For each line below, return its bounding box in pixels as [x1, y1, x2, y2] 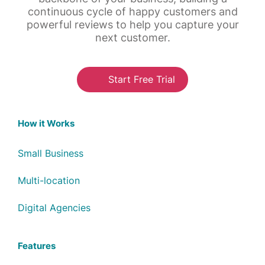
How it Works [18, 117, 75, 129]
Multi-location [18, 174, 80, 186]
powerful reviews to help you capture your [26, 18, 239, 31]
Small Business [18, 147, 83, 159]
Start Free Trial [108, 73, 175, 86]
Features [18, 240, 56, 251]
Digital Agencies [18, 201, 91, 214]
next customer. [95, 31, 170, 44]
